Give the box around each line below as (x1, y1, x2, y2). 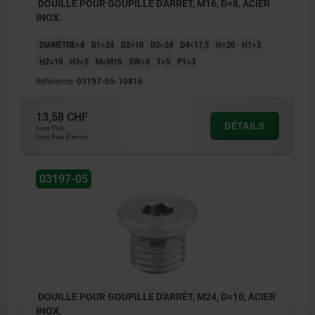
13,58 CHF (36, 110, 88, 124)
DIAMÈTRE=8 (39, 38, 84, 51)
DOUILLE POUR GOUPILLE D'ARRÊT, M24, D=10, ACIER (36, 291, 276, 303)
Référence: (36, 77, 77, 87)
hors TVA (36, 124, 65, 133)
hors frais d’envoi (36, 133, 88, 141)
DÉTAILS (224, 120, 265, 132)
